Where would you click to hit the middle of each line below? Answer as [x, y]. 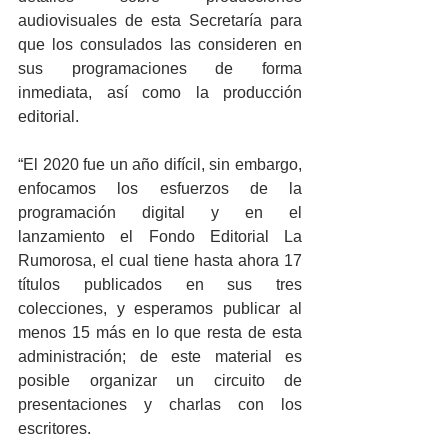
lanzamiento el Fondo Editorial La [160, 236]
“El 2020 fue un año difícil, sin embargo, [160, 164]
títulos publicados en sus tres [160, 284]
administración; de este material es [160, 356]
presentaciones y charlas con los [160, 404]
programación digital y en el [160, 212]
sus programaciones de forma [160, 68]
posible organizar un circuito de [160, 380]
